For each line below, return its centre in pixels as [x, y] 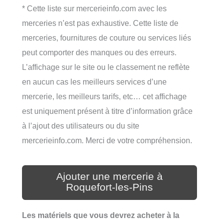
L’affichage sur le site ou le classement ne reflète [106, 67]
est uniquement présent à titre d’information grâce [107, 111]
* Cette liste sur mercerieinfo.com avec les [94, 8]
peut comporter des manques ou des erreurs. [99, 52]
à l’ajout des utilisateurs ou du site [81, 125]
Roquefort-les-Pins [109, 187]
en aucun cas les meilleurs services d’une [94, 81]
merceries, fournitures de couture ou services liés [107, 37]
